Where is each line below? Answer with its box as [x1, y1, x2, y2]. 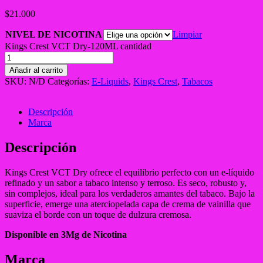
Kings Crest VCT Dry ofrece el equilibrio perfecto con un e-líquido [5, 167, 254, 177]
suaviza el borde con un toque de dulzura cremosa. [5, 209, 191, 220]
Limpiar [173, 29, 202, 39]
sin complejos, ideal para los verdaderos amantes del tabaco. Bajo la [5, 188, 255, 198]
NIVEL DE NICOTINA [5, 29, 102, 39]
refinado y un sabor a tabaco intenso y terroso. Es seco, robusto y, [5, 177, 247, 188]
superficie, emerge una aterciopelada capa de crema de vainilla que [5, 198, 251, 209]
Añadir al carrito [9, 65, 63, 75]
